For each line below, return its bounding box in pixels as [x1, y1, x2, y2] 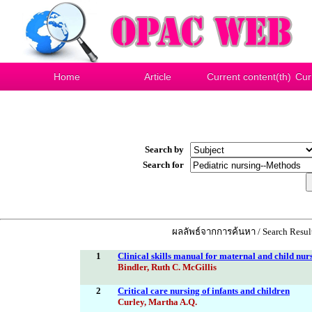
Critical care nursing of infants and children [118, 286, 290, 297]
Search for [143, 159, 188, 170]
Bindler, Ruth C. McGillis [118, 262, 217, 273]
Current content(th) [207, 71, 291, 82]
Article [144, 71, 171, 82]
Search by [145, 144, 188, 155]
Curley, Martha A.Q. [118, 297, 197, 308]
